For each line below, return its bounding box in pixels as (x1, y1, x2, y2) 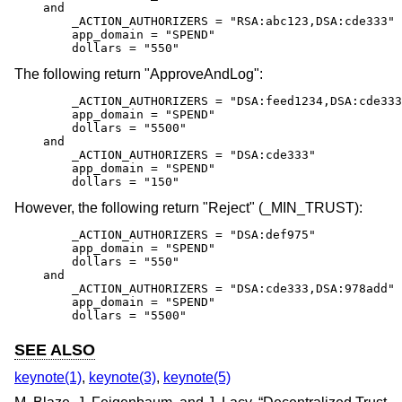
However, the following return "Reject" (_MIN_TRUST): (14, 200, 363, 216)
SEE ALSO (14, 341, 95, 360)
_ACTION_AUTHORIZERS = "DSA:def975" (14, 228, 316, 242)
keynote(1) (14, 370, 82, 385)
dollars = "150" (14, 175, 179, 189)
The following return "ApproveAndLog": (14, 66, 263, 83)
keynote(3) (89, 370, 156, 385)
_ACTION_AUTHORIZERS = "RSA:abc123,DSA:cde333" (14, 14, 395, 29)
